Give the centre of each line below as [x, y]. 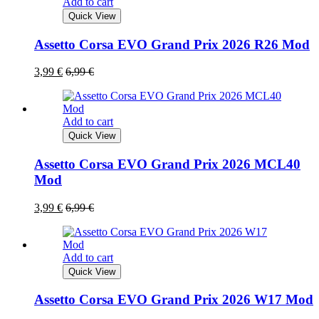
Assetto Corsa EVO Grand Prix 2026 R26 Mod [172, 44]
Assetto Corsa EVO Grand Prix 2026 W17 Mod [174, 300]
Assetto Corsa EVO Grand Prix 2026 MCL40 [167, 164]
